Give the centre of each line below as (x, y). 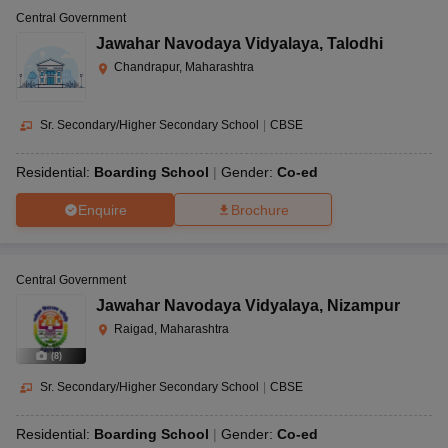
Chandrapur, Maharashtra (184, 67)
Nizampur (363, 306)
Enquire (102, 209)
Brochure (260, 210)
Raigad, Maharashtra (171, 329)
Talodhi (355, 44)
